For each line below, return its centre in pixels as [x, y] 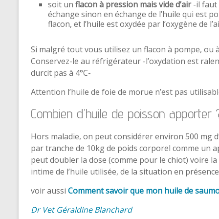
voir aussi [48, 191]
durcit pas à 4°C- [61, 73]
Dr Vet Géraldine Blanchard [81, 210]
